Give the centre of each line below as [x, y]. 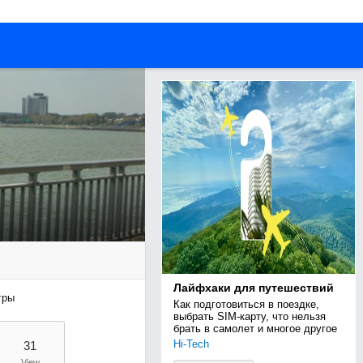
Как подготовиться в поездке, [246, 304]
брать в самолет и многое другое [255, 329]
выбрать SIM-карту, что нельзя [249, 316]
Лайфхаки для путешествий [253, 288]
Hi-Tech [191, 344]
